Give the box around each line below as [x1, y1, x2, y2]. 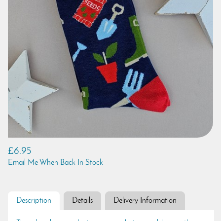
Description [16, 196, 51, 205]
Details [72, 196, 93, 205]
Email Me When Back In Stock [8, 158, 103, 167]
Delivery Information [113, 196, 177, 205]
